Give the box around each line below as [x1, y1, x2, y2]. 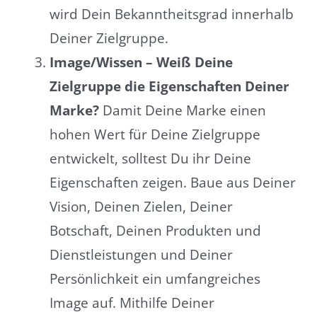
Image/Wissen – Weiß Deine [49, 53, 233, 72]
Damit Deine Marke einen [98, 101, 266, 120]
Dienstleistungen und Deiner [49, 246, 233, 265]
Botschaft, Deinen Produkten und [49, 221, 261, 241]
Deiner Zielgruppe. [49, 29, 168, 48]
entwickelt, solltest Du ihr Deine [49, 149, 251, 168]
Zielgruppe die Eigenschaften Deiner [49, 77, 289, 96]
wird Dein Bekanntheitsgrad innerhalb [49, 5, 294, 24]
